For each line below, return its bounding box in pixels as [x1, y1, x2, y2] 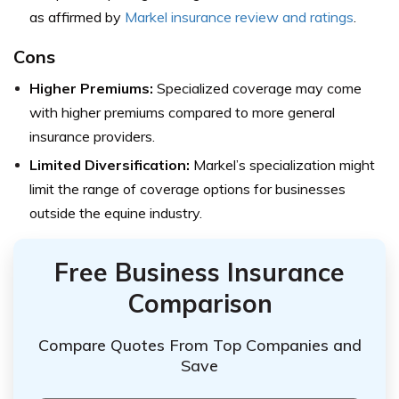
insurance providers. [29, 127, 155, 146]
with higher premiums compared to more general [29, 103, 335, 122]
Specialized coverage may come [153, 79, 362, 98]
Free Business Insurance [54, 256, 345, 289]
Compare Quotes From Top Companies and [37, 334, 362, 355]
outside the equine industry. [29, 204, 202, 223]
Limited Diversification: [29, 156, 190, 175]
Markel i [125, 8, 174, 27]
